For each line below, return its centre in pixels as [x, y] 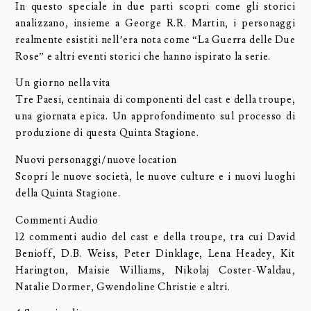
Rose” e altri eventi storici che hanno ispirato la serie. [143, 56]
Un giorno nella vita [63, 83]
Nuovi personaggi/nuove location [96, 160]
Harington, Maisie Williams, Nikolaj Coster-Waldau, [155, 270]
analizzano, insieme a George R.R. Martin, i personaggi [155, 23]
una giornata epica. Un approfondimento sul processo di [155, 117]
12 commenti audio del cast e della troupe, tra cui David [155, 237]
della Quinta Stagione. [68, 194]
